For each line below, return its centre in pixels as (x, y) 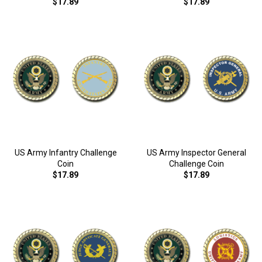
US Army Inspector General (196, 153)
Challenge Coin (196, 164)
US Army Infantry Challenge (65, 153)
